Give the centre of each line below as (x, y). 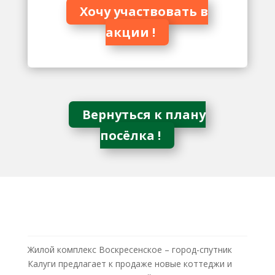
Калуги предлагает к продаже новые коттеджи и (130, 264)
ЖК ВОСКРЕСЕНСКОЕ (77, 225)
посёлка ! (131, 135)
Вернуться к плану (144, 114)
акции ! (131, 32)
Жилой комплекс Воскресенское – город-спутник (130, 250)
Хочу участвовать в (144, 11)
